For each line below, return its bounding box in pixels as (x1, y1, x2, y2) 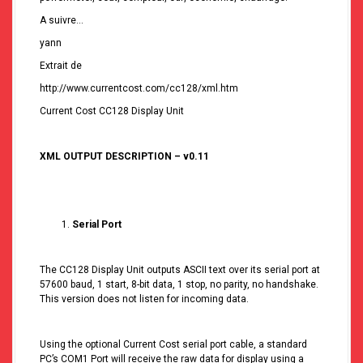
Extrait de (40, 60, 82, 72)
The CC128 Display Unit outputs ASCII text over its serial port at (40, 264, 320, 276)
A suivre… (40, 15, 83, 27)
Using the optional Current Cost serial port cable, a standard (40, 339, 307, 351)
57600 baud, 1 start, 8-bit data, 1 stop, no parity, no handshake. (40, 279, 318, 291)
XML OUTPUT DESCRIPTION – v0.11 (40, 151, 209, 163)
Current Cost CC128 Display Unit (40, 105, 184, 117)
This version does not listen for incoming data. (40, 293, 249, 305)
